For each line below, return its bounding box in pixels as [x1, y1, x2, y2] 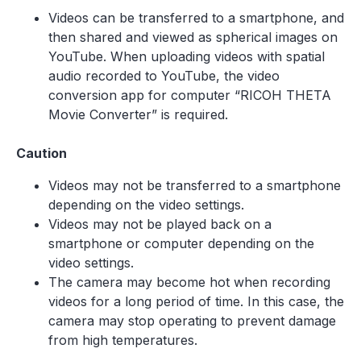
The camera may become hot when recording [48, 274, 330, 290]
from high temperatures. [48, 332, 197, 348]
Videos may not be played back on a [48, 216, 272, 232]
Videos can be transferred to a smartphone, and [48, 10, 344, 26]
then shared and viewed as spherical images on [48, 29, 338, 45]
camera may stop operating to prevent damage [48, 313, 336, 329]
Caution [16, 145, 67, 161]
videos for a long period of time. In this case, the [48, 293, 344, 309]
